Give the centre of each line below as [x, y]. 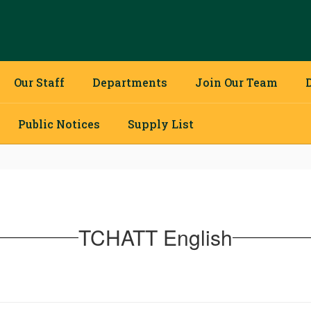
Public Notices [59, 124]
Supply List [161, 124]
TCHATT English [155, 237]
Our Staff [39, 82]
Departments [130, 82]
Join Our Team [236, 82]
